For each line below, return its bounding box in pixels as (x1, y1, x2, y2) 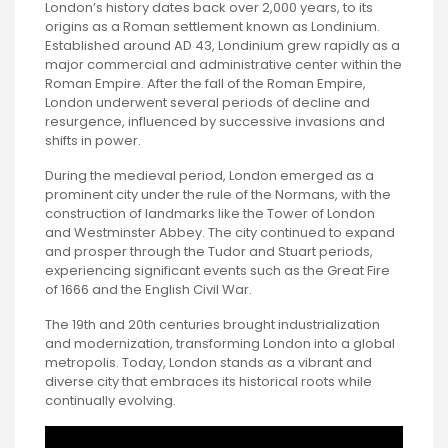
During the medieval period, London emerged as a (45, 166, 374, 186)
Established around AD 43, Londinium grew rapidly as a (45, 36, 400, 56)
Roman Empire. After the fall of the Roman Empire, (45, 74, 366, 94)
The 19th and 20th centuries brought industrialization (45, 315, 380, 335)
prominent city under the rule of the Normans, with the (45, 185, 391, 205)
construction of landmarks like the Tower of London (45, 204, 375, 224)
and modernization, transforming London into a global (45, 334, 395, 354)
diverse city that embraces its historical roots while (45, 372, 372, 392)
